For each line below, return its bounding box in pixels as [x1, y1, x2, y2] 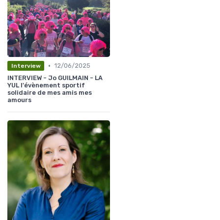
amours [7, 96, 31, 104]
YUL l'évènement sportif [7, 82, 85, 89]
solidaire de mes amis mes [7, 89, 92, 96]
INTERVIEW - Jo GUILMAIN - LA [7, 74, 103, 82]
